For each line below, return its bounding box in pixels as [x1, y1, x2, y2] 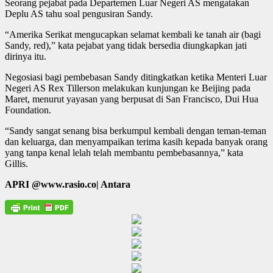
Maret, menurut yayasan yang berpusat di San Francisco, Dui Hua [5, 93, 258, 104]
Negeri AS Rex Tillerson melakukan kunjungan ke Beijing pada [5, 82, 250, 93]
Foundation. [5, 104, 51, 115]
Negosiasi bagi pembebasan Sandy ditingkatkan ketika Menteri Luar [5, 71, 267, 82]
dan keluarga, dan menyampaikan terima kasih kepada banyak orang [5, 136, 268, 147]
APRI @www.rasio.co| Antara [5, 179, 130, 190]
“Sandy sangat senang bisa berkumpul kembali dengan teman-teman [5, 125, 266, 136]
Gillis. [5, 158, 28, 169]
